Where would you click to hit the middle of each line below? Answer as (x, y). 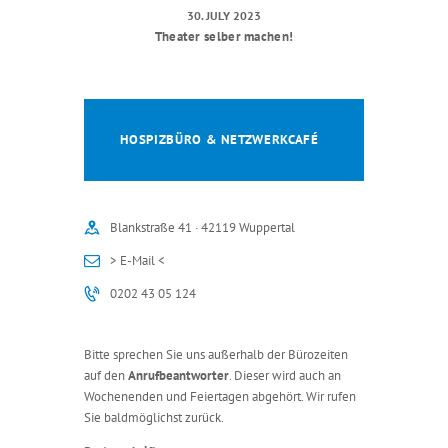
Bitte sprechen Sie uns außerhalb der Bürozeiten (216, 355)
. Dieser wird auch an (285, 376)
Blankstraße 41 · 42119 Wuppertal (202, 228)
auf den (106, 376)
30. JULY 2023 (224, 16)
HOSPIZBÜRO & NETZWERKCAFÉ (219, 140)
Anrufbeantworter (178, 376)
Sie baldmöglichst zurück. (154, 418)
